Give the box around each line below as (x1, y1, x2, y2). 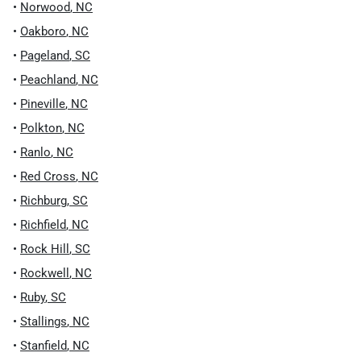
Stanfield (20, 338, 67, 353)
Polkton (20, 121, 62, 135)
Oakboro (20, 24, 66, 39)
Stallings (20, 314, 67, 329)
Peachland (20, 73, 76, 87)
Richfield (20, 218, 66, 232)
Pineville (20, 97, 65, 111)
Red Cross (20, 169, 76, 184)
